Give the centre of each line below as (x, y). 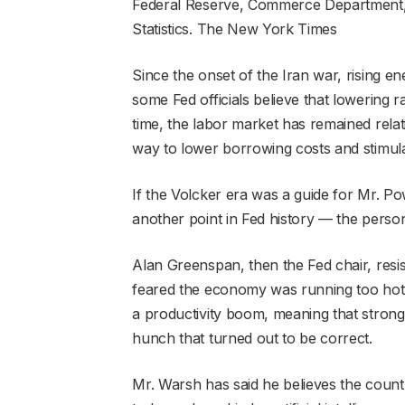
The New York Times (267, 29)
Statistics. (162, 29)
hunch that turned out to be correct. (252, 339)
